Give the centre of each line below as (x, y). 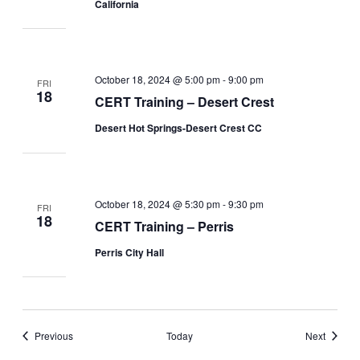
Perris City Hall (130, 252)
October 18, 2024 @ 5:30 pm (158, 203)
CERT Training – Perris (165, 226)
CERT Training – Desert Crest (185, 102)
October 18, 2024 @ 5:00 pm (158, 80)
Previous (53, 335)
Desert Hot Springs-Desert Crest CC (179, 128)
